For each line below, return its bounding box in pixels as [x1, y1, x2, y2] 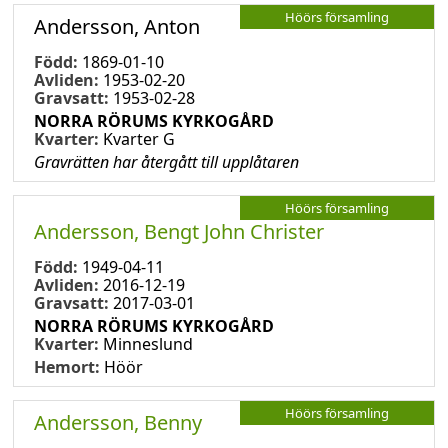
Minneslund [103, 332, 193, 355]
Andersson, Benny [34, 408, 202, 436]
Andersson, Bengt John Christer [34, 217, 324, 245]
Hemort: [34, 355, 104, 378]
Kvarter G [103, 127, 175, 150]
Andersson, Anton [34, 12, 200, 40]
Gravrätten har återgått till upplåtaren [34, 150, 299, 173]
